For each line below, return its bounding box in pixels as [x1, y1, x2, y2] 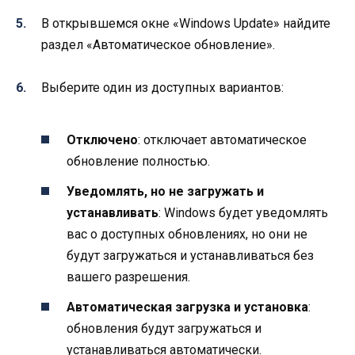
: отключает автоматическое [138, 132, 307, 147]
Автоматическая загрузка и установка [67, 299, 308, 315]
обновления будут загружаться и [67, 320, 261, 336]
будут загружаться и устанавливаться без [67, 247, 314, 263]
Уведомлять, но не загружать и [67, 183, 264, 199]
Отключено [67, 132, 138, 147]
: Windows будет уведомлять [158, 204, 328, 220]
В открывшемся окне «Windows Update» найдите [41, 15, 330, 31]
